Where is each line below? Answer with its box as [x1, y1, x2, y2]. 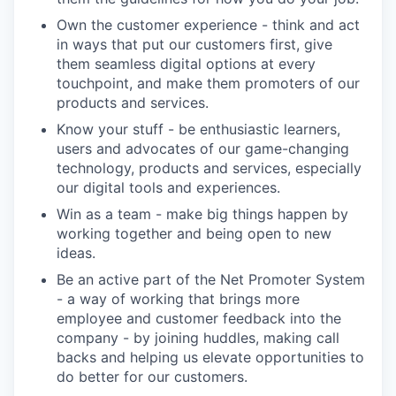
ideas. [57, 243, 95, 262]
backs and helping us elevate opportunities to [57, 347, 364, 366]
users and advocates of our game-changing [57, 139, 349, 157]
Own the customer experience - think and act [57, 15, 360, 34]
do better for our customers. [57, 367, 247, 385]
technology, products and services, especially [57, 158, 362, 177]
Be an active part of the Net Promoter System [57, 270, 365, 288]
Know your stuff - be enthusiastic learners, [57, 119, 340, 138]
